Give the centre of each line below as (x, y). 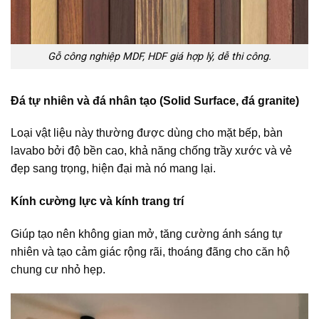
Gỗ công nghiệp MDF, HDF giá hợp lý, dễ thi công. (159, 56)
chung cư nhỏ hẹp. (58, 270)
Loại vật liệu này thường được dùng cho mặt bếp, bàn (147, 133)
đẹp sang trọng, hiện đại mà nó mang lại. (113, 169)
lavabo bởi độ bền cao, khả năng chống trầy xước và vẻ (151, 151)
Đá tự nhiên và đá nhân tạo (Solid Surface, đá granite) (155, 100)
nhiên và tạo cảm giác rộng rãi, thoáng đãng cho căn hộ (150, 252)
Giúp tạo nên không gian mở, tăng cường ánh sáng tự (147, 234)
